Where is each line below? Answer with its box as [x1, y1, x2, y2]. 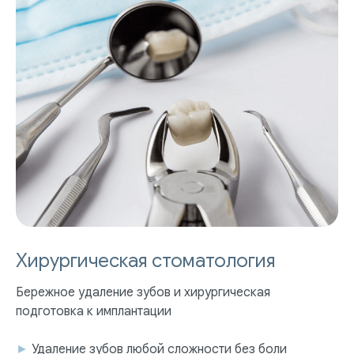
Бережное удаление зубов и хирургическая [16, 284, 270, 301]
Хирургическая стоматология [16, 249, 275, 273]
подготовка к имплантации [16, 303, 171, 320]
